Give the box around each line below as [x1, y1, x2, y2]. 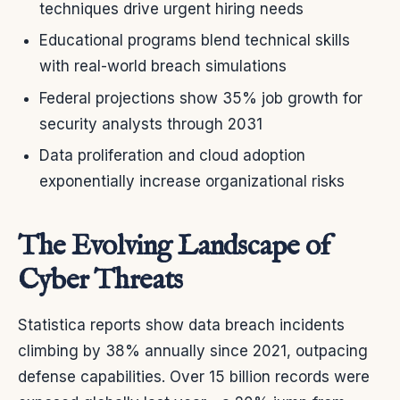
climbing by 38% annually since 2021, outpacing [18, 341, 368, 360]
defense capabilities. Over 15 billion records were [18, 367, 370, 386]
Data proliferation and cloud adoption [39, 146, 305, 164]
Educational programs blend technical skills [39, 31, 350, 50]
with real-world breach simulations [39, 57, 287, 76]
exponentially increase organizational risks [39, 171, 345, 190]
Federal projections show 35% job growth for [39, 88, 362, 107]
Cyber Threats [18, 262, 183, 299]
